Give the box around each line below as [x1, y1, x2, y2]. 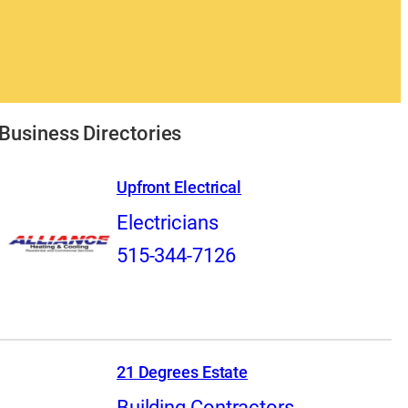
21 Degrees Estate [116, 362, 249, 382]
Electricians [116, 211, 219, 235]
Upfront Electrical [116, 177, 242, 197]
